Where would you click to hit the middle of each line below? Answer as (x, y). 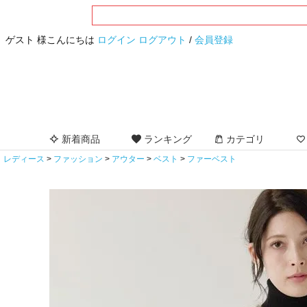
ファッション (78, 159)
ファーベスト (212, 159)
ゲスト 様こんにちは (51, 40)
